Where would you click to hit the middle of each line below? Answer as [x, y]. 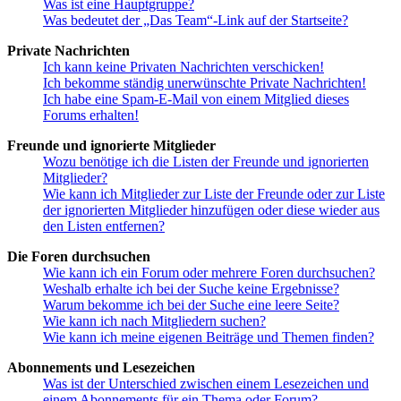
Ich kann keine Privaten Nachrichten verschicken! [183, 67]
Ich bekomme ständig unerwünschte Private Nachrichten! [205, 83]
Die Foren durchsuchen [79, 257]
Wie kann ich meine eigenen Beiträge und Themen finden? [209, 337]
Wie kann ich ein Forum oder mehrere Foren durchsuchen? [209, 273]
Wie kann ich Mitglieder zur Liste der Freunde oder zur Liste [214, 194]
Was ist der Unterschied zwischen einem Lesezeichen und [206, 384]
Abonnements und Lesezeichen [101, 368]
